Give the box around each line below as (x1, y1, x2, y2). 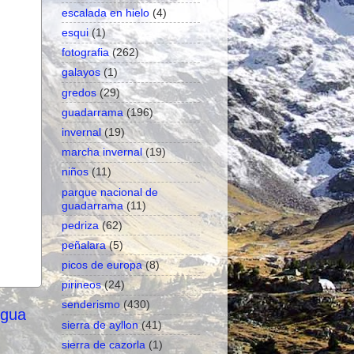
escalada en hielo (62, 6, 149, 19)
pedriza (62, 218, 99, 232)
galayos (62, 66, 100, 79)
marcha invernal (62, 145, 142, 159)
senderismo (62, 298, 120, 311)
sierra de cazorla (62, 337, 145, 351)
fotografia (62, 46, 109, 59)
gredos (62, 85, 96, 99)
